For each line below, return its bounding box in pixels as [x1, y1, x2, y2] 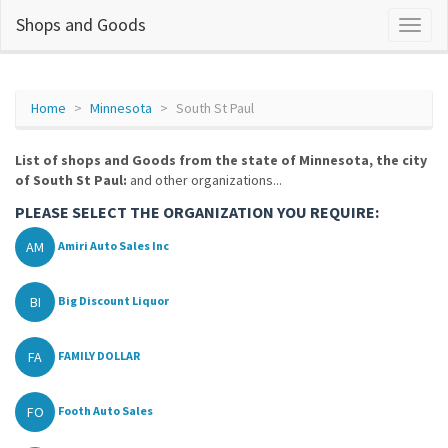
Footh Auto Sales [58, 403, 153, 419]
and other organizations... [127, 171, 282, 189]
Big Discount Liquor [58, 293, 169, 309]
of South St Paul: [15, 171, 127, 189]
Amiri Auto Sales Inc [58, 238, 169, 254]
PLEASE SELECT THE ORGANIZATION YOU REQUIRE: [15, 202, 379, 222]
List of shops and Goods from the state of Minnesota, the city [15, 151, 427, 169]
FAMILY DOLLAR [58, 348, 140, 364]
